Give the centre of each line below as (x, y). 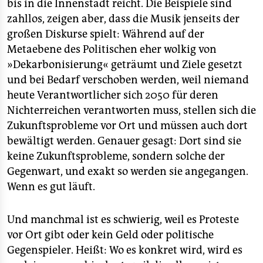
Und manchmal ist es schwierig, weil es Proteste (123, 219)
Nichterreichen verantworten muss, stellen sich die (131, 110)
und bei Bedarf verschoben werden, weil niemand (128, 80)
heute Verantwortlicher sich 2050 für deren (113, 95)
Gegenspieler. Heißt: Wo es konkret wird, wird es (125, 250)
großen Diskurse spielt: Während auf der (106, 34)
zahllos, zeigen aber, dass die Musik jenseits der (123, 18)
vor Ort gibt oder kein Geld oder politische (110, 235)
